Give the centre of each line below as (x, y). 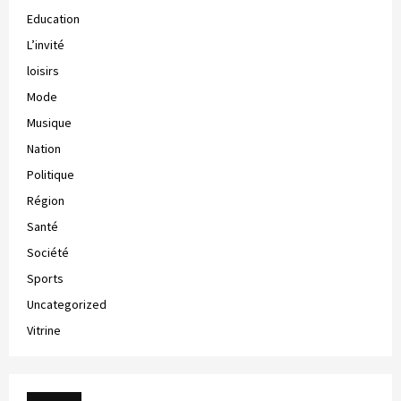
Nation (44, 148)
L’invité (46, 44)
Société (48, 252)
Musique (49, 122)
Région (46, 200)
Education (53, 18)
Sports (45, 278)
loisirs (43, 70)
